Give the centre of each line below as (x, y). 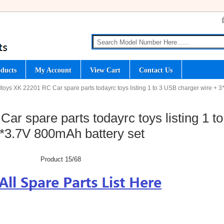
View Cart (105, 70)
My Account (53, 70)
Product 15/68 (61, 159)
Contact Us (156, 70)
